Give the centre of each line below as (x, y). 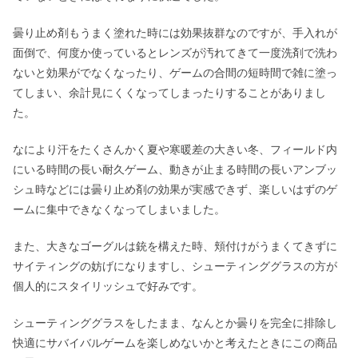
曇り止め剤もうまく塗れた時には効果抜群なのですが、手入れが (175, 32)
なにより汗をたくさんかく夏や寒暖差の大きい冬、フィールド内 (175, 149)
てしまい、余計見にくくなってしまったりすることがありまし (169, 92)
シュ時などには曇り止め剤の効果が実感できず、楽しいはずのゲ (175, 189)
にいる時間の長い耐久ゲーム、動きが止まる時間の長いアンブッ (175, 169)
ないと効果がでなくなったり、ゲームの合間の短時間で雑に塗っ (175, 72)
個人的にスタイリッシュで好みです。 (108, 285)
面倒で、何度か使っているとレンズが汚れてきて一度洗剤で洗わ (175, 52)
